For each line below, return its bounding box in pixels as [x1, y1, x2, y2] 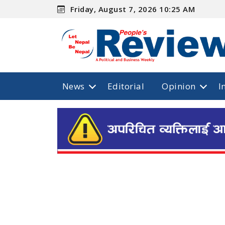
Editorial [107, 80, 145, 92]
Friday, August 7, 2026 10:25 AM [68, 4, 195, 14]
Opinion [162, 80, 196, 92]
